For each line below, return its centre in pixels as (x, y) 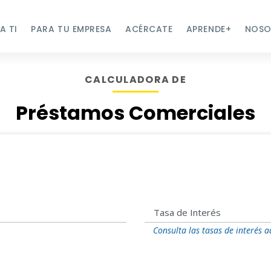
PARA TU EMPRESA (71, 29)
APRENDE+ (209, 29)
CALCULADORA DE (135, 80)
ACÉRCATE (149, 29)
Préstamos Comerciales (135, 113)
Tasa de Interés (187, 213)
